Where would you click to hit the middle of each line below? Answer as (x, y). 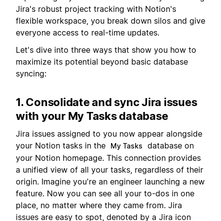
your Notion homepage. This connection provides (108, 158)
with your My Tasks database (92, 116)
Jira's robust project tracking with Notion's (96, 9)
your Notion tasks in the (62, 146)
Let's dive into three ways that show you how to (106, 50)
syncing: (31, 73)
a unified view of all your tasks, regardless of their (110, 170)
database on (169, 146)
